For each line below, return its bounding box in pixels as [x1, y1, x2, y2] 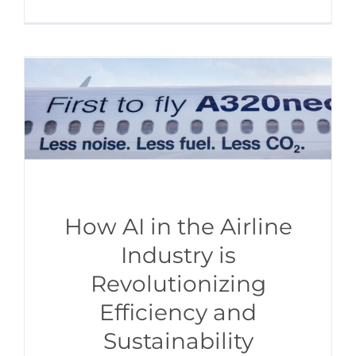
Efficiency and [99, 299, 257, 326]
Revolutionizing [90, 270, 266, 297]
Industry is [120, 242, 236, 269]
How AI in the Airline [64, 213, 292, 240]
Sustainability [103, 327, 253, 354]
